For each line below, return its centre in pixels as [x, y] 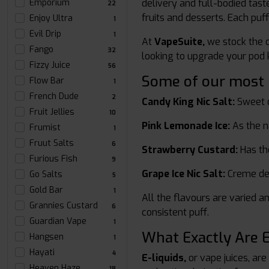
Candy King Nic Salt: [188, 102]
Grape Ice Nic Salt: [183, 174]
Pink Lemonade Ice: [186, 126]
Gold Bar [46, 190]
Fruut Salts [52, 143]
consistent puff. [175, 212]
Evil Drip [45, 34]
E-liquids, [164, 258]
